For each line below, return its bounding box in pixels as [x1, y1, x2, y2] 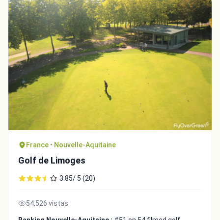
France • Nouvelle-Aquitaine [26, 141, 116, 149]
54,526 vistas [26, 199, 68, 208]
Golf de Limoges [18, 155, 85, 166]
